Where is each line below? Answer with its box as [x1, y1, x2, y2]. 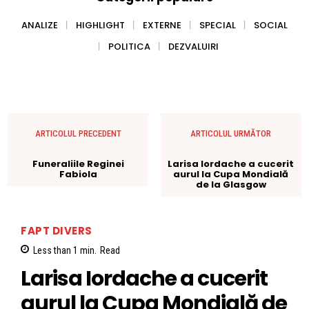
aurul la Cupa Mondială [173, 167, 289, 181]
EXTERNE [143, 18, 181, 32]
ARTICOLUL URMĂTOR [190, 128, 272, 139]
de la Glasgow [195, 177, 266, 191]
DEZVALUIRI [168, 39, 219, 53]
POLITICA [108, 39, 150, 53]
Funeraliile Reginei [32, 157, 124, 170]
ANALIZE [21, 18, 58, 32]
